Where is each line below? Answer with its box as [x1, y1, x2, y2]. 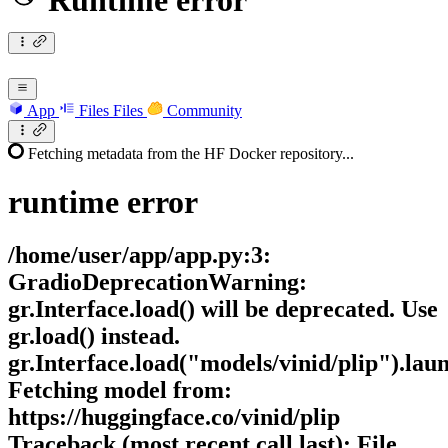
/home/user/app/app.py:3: [8, 242, 271, 269]
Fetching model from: [8, 377, 232, 404]
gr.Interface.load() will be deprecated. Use [8, 296, 438, 323]
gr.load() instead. [8, 323, 180, 350]
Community [167, 102, 242, 120]
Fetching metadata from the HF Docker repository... [28, 144, 354, 162]
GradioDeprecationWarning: [8, 269, 307, 296]
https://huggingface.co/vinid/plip [8, 404, 340, 431]
